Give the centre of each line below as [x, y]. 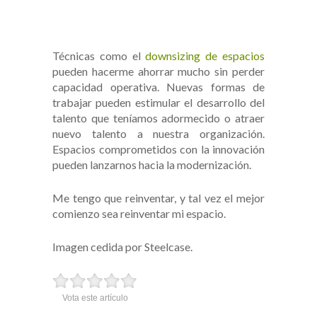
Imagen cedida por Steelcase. [122, 246]
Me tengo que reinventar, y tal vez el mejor [158, 197]
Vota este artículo [95, 298]
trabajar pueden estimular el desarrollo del [158, 102]
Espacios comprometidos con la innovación [158, 149]
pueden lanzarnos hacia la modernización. [152, 164]
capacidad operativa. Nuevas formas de [158, 86]
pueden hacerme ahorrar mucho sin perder [158, 71]
